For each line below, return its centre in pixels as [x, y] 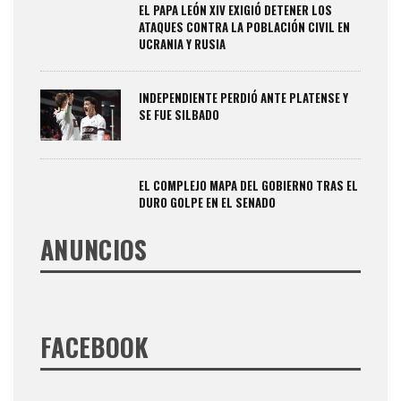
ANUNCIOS [94, 249]
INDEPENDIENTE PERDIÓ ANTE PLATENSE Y [243, 97]
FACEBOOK [95, 346]
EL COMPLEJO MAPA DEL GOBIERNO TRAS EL [248, 185]
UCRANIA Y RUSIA [182, 43]
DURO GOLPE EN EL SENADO [207, 202]
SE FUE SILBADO [179, 114]
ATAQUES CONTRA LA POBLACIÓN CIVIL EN [244, 26]
